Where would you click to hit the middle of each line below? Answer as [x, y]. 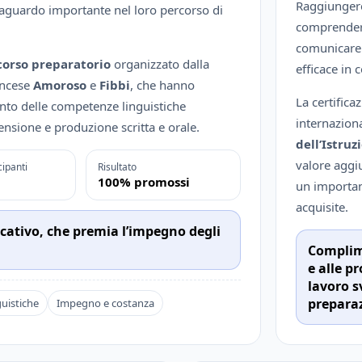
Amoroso [60, 85]
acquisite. [322, 207]
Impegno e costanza [105, 303]
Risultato [118, 167]
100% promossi [144, 182]
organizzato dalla [160, 64]
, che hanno [162, 85]
